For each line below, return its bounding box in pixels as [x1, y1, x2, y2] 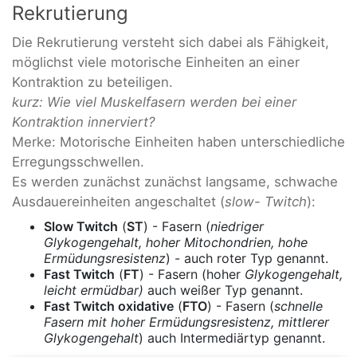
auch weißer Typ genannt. [147, 282, 303, 299]
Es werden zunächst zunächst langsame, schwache [12, 173, 338, 190]
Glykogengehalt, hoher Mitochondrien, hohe [44, 234, 308, 251]
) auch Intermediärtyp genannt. [139, 330, 325, 347]
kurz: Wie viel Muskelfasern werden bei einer [12, 93, 296, 110]
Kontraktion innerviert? [12, 113, 155, 130]
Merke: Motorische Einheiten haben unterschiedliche [12, 133, 345, 150]
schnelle [274, 298, 323, 315]
